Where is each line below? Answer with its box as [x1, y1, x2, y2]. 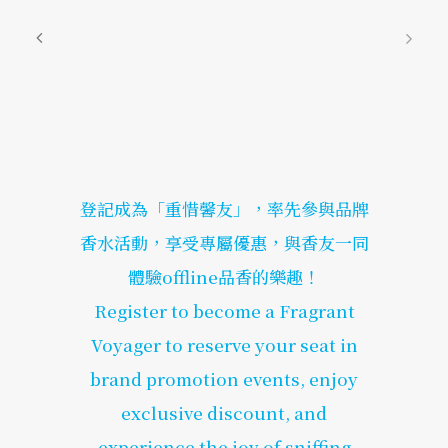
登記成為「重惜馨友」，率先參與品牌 [79, 196, 369, 221]
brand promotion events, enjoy [90, 366, 358, 391]
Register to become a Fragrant [93, 298, 355, 323]
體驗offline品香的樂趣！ [128, 264, 320, 289]
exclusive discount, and [121, 400, 327, 425]
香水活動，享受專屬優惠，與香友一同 [79, 230, 369, 255]
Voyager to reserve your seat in [90, 332, 358, 357]
